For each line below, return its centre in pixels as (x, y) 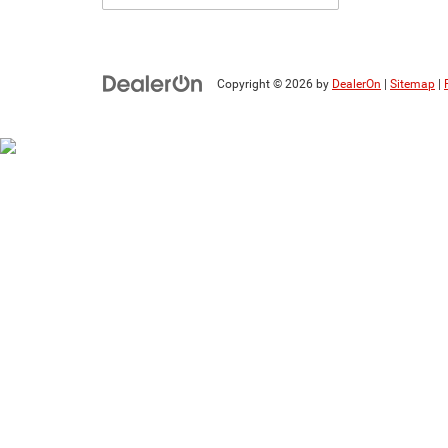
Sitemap (412, 84)
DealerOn (356, 84)
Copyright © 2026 (266, 84)
